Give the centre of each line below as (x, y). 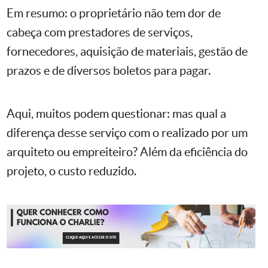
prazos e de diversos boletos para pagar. (109, 71)
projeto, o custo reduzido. (71, 171)
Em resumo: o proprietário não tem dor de (114, 13)
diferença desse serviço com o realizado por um (127, 133)
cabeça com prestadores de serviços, (100, 33)
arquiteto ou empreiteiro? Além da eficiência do (127, 152)
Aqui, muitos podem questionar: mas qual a (116, 114)
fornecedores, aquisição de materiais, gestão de (127, 52)
